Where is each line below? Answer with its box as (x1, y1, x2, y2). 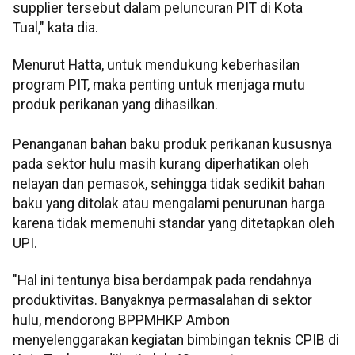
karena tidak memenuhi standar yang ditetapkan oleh (13, 216, 334, 232)
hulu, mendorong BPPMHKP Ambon (13, 312, 230, 329)
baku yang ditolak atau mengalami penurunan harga (13, 196, 325, 212)
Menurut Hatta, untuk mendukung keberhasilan (13, 57, 300, 74)
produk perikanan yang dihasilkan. (13, 97, 218, 113)
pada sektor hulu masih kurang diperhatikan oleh (13, 156, 309, 173)
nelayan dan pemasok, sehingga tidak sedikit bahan (13, 176, 325, 193)
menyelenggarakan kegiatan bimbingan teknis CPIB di (13, 332, 339, 349)
